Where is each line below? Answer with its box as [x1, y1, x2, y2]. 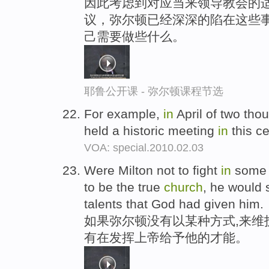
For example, [84, 106, 163, 121]
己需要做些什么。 [84, 29, 185, 43]
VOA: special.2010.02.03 [84, 141, 204, 154]
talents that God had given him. [84, 196, 264, 211]
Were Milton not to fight [84, 163, 221, 177]
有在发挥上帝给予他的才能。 [84, 230, 248, 244]
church [164, 180, 203, 194]
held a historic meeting [84, 123, 218, 138]
